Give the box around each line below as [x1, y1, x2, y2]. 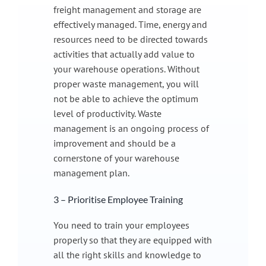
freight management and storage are [53, 3, 201, 15]
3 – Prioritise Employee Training [53, 194, 183, 205]
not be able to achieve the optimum [53, 92, 198, 104]
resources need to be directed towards [53, 33, 208, 45]
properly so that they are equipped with [53, 234, 212, 246]
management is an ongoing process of [53, 122, 209, 134]
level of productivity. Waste [53, 107, 161, 119]
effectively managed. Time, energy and [53, 18, 207, 30]
